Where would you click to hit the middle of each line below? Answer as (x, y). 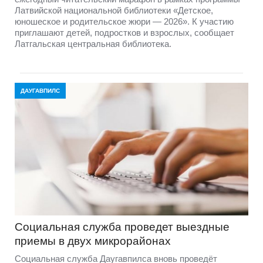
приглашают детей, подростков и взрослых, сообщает (124, 32)
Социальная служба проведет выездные (122, 227)
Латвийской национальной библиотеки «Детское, (114, 10)
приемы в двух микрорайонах (93, 241)
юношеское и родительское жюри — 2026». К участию (124, 21)
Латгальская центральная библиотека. (93, 43)
